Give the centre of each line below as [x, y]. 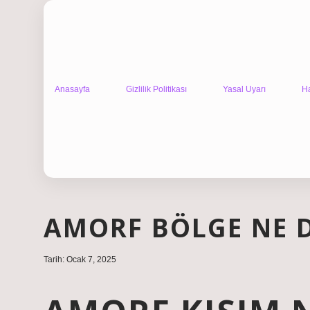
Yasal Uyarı [244, 89]
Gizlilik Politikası [156, 89]
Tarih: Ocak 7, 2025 [80, 259]
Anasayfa [72, 89]
